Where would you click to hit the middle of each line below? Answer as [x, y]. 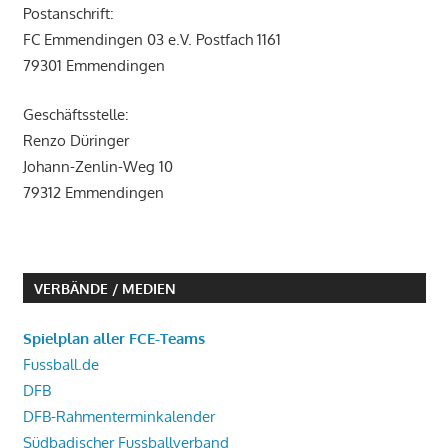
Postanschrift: [68, 14]
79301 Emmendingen [93, 66]
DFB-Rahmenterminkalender [118, 416]
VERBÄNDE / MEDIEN [104, 288]
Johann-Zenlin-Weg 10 [97, 166]
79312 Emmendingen [93, 192]
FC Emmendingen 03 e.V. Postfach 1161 [151, 40]
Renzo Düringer [75, 140]
